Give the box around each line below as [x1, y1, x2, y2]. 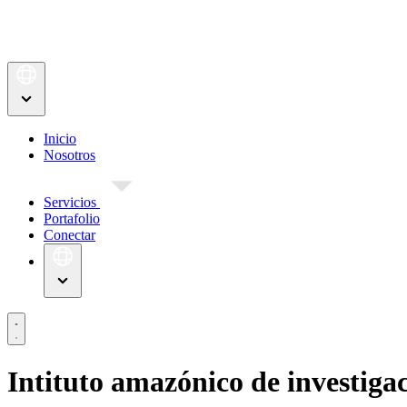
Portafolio [44, 211, 100, 227]
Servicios [44, 194, 100, 211]
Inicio [44, 131, 76, 147]
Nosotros [44, 147, 95, 164]
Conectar [44, 227, 95, 243]
